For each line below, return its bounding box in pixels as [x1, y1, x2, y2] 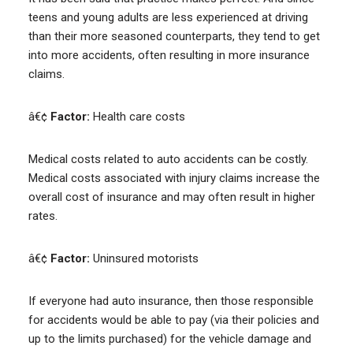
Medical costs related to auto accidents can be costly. [28, 152, 308, 166]
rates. [28, 209, 58, 223]
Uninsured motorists [89, 251, 199, 266]
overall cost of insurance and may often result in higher [28, 190, 315, 204]
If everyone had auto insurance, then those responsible [28, 294, 314, 308]
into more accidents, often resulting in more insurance [28, 48, 310, 62]
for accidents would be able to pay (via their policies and [28, 313, 319, 327]
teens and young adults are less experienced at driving [28, 10, 308, 24]
